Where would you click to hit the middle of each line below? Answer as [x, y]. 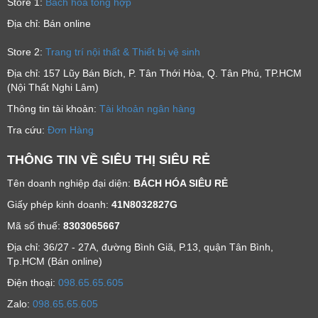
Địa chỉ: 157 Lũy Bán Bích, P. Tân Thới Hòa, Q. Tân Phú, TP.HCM [154, 73]
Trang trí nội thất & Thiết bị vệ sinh [123, 51]
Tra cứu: [27, 130]
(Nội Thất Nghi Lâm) [53, 87]
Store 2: [26, 51]
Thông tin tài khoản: [53, 108]
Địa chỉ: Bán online [49, 23]
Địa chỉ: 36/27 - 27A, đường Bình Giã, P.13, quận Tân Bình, [140, 247]
